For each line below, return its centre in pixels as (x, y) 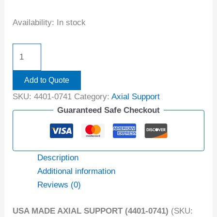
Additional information (77, 171)
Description (58, 158)
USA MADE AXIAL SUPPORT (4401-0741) (91, 211)
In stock (71, 22)
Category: (93, 96)
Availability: (34, 22)
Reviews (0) (59, 185)
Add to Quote (47, 80)
